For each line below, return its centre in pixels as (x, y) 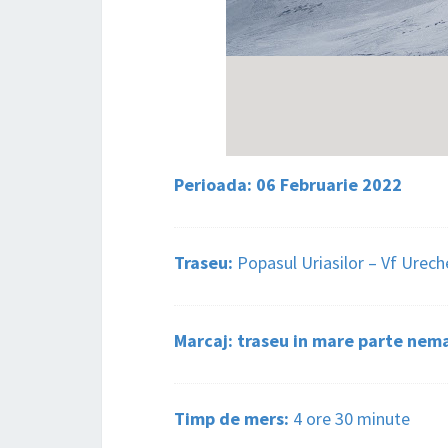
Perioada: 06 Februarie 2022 (288, 185)
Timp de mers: (233, 419)
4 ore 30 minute (351, 419)
